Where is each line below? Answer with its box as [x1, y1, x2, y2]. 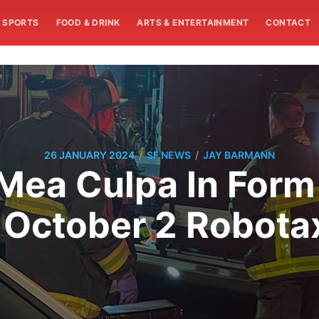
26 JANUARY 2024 [44, 149, 135, 162]
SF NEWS [147, 149, 191, 162]
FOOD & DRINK [56, 17, 120, 28]
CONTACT [266, 17, 311, 28]
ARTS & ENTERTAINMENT [137, 17, 249, 28]
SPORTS [2, 17, 39, 28]
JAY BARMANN [203, 149, 275, 162]
